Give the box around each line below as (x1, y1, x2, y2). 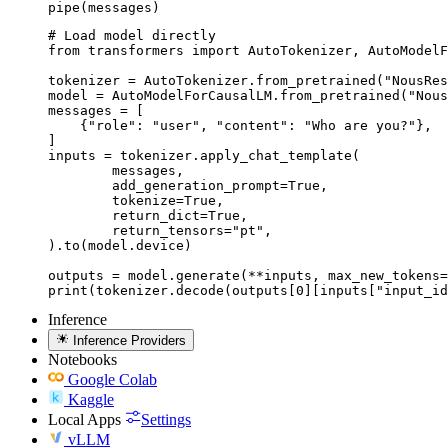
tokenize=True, (48, 192, 112, 208)
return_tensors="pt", (48, 222, 112, 238)
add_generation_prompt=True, (48, 177, 112, 193)
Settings (141, 410, 191, 428)
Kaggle (68, 390, 114, 408)
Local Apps (48, 410, 121, 428)
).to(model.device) (48, 237, 192, 253)
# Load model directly (48, 27, 216, 43)
